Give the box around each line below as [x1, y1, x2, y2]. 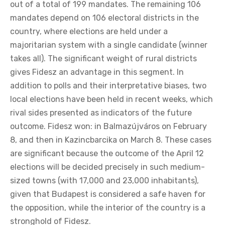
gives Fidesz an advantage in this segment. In [10, 67, 184, 77]
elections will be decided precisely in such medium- [10, 162, 205, 172]
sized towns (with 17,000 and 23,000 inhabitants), [10, 175, 199, 185]
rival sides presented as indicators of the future [10, 107, 192, 118]
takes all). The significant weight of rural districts [10, 53, 197, 63]
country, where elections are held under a [10, 26, 168, 36]
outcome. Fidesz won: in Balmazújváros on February [10, 121, 207, 131]
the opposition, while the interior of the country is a [10, 202, 205, 212]
